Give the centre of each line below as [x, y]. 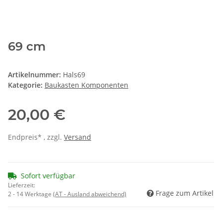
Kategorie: [26, 85]
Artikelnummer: [35, 75]
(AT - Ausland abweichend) [90, 194]
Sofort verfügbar [48, 176]
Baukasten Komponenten [86, 85]
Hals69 [74, 75]
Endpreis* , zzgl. [36, 137]
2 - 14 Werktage [30, 194]
